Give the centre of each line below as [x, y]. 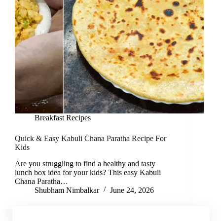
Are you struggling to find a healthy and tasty [85, 163]
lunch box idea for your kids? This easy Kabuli [88, 172]
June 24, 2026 [132, 190]
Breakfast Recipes [63, 118]
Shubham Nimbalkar [67, 190]
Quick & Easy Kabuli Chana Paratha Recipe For [91, 139]
